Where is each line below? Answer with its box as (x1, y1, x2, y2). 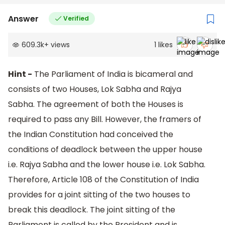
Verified (63, 14, 89, 23)
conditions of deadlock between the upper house (8, 144, 202, 156)
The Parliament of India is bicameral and (32, 68, 193, 80)
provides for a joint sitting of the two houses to (8, 189, 190, 201)
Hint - (8, 68, 32, 80)
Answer (8, 13, 39, 25)
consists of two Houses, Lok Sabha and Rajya (8, 83, 181, 95)
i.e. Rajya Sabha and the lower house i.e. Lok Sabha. (8, 159, 205, 171)
